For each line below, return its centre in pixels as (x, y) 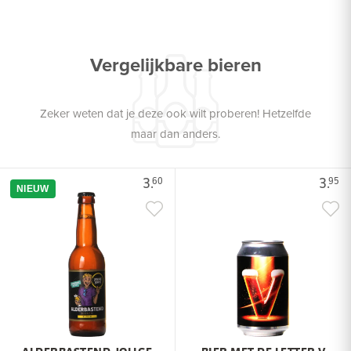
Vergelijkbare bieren (175, 65)
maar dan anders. (175, 134)
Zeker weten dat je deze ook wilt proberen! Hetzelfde (175, 114)
